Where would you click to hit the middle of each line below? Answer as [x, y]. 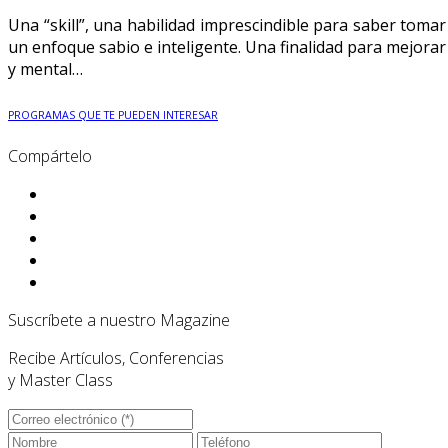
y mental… [45, 69]
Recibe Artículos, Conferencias [116, 357]
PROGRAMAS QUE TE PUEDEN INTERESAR [113, 114]
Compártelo [50, 155]
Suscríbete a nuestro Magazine [119, 319]
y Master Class [60, 379]
